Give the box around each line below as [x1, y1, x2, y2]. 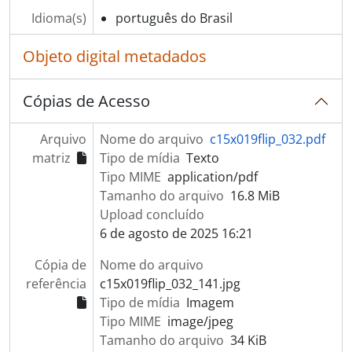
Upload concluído [99, 205, 204, 223]
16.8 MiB [229, 186, 280, 204]
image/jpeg [167, 312, 233, 330]
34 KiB [229, 331, 266, 349]
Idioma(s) [31, 9, 86, 27]
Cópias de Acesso [23, 90, 150, 112]
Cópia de [34, 255, 86, 273]
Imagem [185, 293, 234, 311]
